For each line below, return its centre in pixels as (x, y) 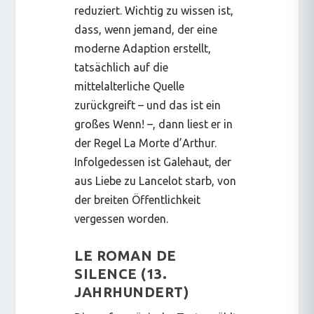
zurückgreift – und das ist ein (148, 105)
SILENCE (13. (121, 273)
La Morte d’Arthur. (171, 143)
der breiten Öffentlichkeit (138, 200)
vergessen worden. (122, 219)
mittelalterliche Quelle (130, 87)
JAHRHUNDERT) (132, 292)
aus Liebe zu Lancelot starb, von (156, 181)
